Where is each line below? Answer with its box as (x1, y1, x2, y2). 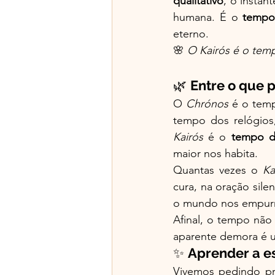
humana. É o (173, 10, 243, 24)
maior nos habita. (173, 146, 258, 160)
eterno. (173, 26, 209, 41)
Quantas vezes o (173, 163, 263, 177)
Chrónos (185, 96, 228, 110)
